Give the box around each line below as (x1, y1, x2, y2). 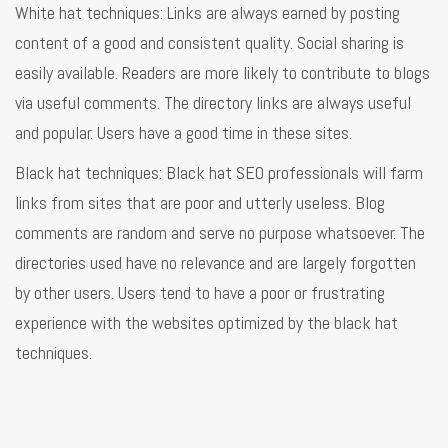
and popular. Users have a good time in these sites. (15, 120, 352, 144)
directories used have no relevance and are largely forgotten (15, 250, 416, 274)
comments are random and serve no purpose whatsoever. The (15, 220, 425, 244)
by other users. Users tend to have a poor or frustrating (15, 280, 385, 304)
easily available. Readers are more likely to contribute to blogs (15, 60, 430, 84)
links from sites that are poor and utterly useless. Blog (15, 190, 385, 214)
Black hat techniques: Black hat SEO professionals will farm (15, 160, 423, 184)
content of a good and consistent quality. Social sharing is (15, 30, 404, 54)
